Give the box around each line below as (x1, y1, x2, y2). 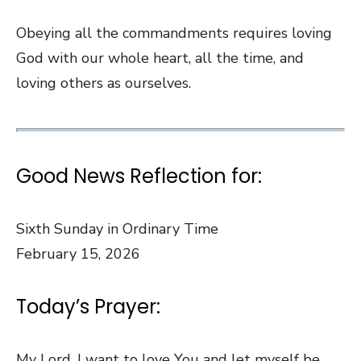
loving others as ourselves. (16, 73, 191, 93)
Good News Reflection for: (16, 162, 262, 189)
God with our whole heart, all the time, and (16, 48, 304, 68)
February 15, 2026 (16, 243, 140, 263)
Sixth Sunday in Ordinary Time (16, 218, 218, 239)
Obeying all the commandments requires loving (16, 23, 332, 43)
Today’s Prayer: (16, 293, 160, 320)
